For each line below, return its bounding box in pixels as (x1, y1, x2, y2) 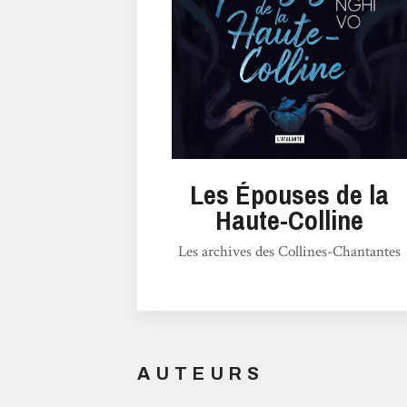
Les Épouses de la (190, 176, 390, 213)
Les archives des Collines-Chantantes (178, 241, 402, 262)
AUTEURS (137, 364, 265, 384)
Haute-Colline (215, 202, 364, 239)
